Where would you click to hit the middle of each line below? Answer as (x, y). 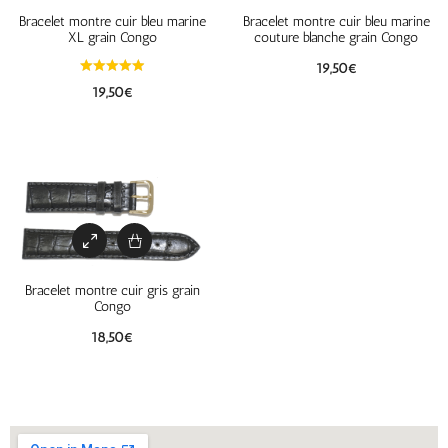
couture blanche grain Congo (336, 38)
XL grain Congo (112, 38)
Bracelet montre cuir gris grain (112, 291)
